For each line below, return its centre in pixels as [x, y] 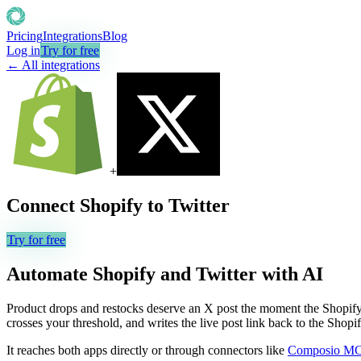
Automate [50, 274]
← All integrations [53, 65]
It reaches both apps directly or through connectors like [145, 350]
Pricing [25, 36]
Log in [23, 50]
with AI [290, 274]
